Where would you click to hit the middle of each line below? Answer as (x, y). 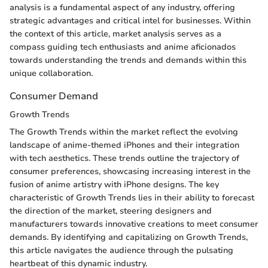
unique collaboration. (51, 73)
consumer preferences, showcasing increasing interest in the (130, 171)
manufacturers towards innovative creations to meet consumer (134, 224)
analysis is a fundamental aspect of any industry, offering (122, 7)
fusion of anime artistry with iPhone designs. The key (114, 184)
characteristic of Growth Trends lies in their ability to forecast (132, 197)
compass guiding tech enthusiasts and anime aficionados (123, 47)
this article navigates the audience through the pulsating (121, 250)
